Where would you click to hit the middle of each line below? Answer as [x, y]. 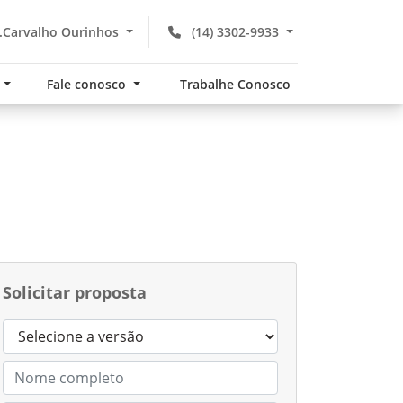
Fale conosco [88, 84]
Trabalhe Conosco [236, 84]
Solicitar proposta [75, 292]
